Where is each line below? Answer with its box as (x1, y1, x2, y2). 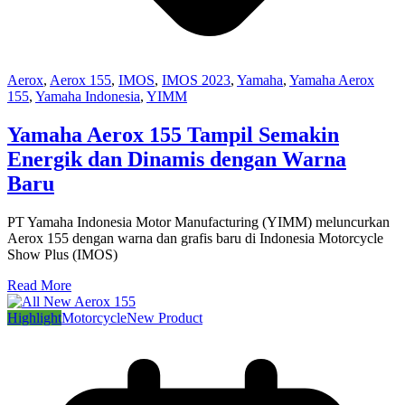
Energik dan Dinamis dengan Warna (7, 147, 346, 172)
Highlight (7, 309, 61, 325)
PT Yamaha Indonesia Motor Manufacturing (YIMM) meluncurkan (7, 213, 390, 230)
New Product (127, 309, 202, 325)
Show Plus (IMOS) (7, 246, 118, 262)
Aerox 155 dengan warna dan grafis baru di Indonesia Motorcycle (7, 230, 383, 246)
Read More (7, 277, 71, 293)
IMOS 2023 (162, 72, 231, 89)
